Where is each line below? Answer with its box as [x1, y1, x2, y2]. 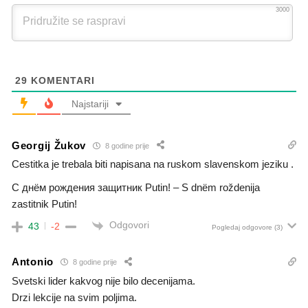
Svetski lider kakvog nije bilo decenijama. [12, 274, 195, 287]
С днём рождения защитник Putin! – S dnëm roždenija [12, 181, 260, 194]
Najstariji [71, 98, 109, 110]
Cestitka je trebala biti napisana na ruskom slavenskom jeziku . [12, 158, 294, 170]
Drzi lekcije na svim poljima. [12, 291, 137, 303]
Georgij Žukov [12, 139, 87, 151]
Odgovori [109, 219, 149, 231]
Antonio [12, 256, 54, 268]
